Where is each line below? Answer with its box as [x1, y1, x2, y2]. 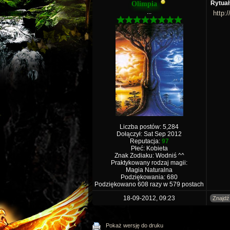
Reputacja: [129, 138, 162, 145]
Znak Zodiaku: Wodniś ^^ [114, 152, 184, 159]
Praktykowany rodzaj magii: [111, 159, 187, 166]
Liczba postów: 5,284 [120, 123, 179, 130]
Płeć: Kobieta [130, 145, 168, 152]
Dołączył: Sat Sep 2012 [117, 130, 182, 138]
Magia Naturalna [126, 166, 172, 174]
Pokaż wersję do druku [106, 222, 163, 228]
